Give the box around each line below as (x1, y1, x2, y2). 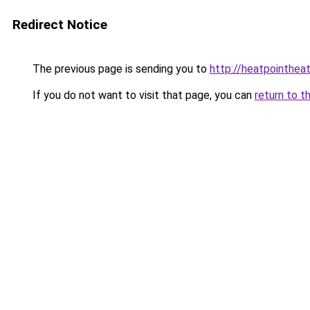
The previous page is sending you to (30, 62, 210, 75)
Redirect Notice (12, 17, 107, 33)
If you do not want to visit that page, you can (30, 89, 255, 102)
